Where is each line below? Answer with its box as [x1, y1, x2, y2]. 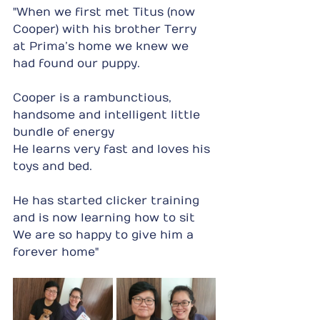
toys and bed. [13, 159, 92, 173]
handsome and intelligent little [13, 108, 204, 121]
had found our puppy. [13, 56, 140, 70]
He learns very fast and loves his [13, 142, 214, 156]
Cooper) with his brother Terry [13, 22, 200, 36]
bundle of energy [13, 125, 114, 139]
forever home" [13, 245, 99, 259]
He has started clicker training [13, 194, 203, 207]
